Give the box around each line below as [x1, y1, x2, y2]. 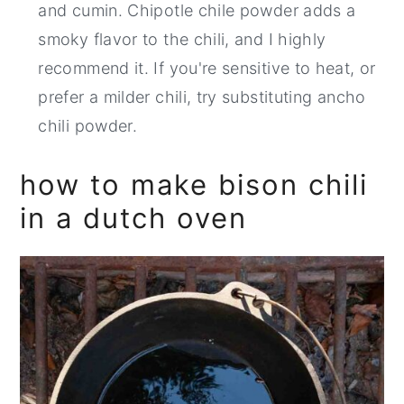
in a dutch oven [20, 200, 248, 234]
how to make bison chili [20, 167, 369, 201]
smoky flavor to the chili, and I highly [38, 29, 326, 49]
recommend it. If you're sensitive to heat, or [38, 58, 376, 78]
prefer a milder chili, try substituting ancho [38, 87, 366, 106]
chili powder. [38, 115, 138, 135]
